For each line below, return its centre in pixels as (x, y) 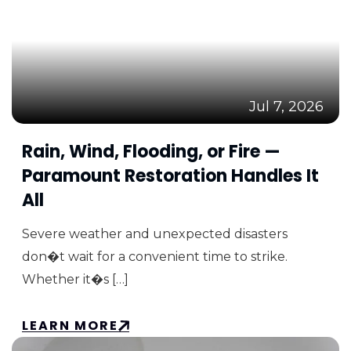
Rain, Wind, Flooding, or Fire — (151, 151)
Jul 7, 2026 (286, 106)
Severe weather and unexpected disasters (155, 233)
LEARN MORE (70, 325)
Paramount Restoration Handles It (170, 175)
